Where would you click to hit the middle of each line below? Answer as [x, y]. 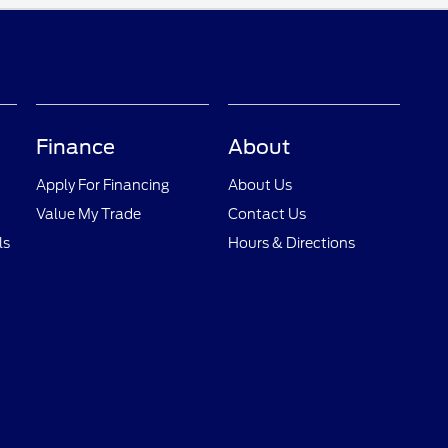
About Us [259, 185]
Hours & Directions [291, 243]
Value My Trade [89, 214]
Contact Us [266, 214]
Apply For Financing [103, 185]
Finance [76, 147]
